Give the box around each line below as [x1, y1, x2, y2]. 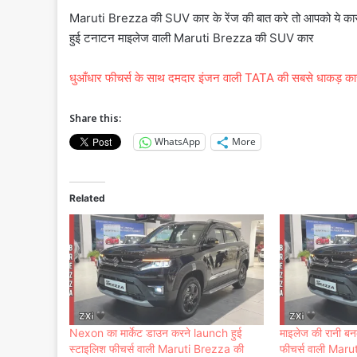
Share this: [69, 111, 121, 125]
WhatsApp [155, 135, 200, 149]
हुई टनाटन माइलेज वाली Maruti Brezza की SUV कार [69, 29, 314, 45]
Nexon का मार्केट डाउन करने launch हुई [69, 326, 242, 340]
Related [69, 191, 105, 204]
